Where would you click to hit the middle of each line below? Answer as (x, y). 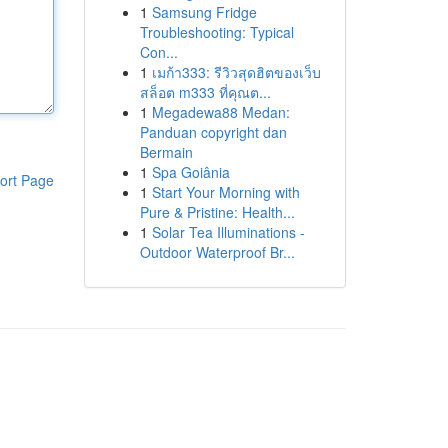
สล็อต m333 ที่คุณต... (205, 92)
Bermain (166, 152)
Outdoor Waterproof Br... (217, 252)
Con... (158, 52)
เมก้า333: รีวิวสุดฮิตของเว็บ (236, 72)
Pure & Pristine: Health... (217, 212)
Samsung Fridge (204, 12)
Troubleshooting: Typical (216, 32)
